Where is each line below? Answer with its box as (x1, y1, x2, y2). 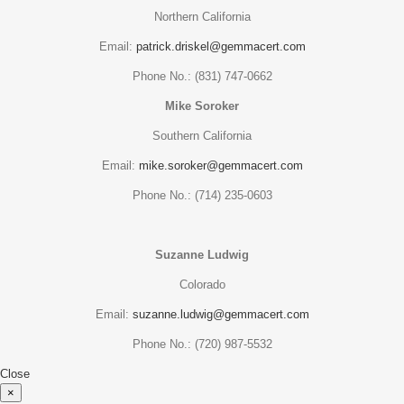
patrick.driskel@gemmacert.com (135, 39, 306, 53)
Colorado (179, 277, 225, 291)
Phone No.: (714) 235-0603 (132, 188, 272, 202)
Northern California (153, 9, 251, 23)
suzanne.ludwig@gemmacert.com (132, 307, 309, 321)
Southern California (152, 128, 252, 142)
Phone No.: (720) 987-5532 (132, 336, 272, 351)
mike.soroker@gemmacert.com (138, 158, 303, 172)
